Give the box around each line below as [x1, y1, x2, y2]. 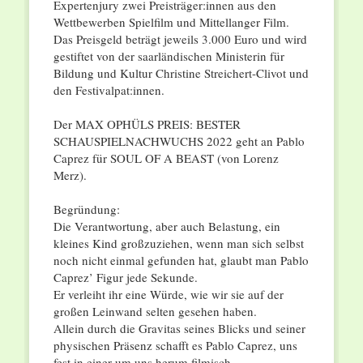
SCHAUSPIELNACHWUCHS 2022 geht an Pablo [53, 133, 305, 150]
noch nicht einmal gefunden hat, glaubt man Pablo [53, 252, 309, 269]
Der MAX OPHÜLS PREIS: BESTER [53, 116, 241, 133]
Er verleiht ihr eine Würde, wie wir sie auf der [53, 286, 284, 303]
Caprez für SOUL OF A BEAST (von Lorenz [53, 150, 279, 167]
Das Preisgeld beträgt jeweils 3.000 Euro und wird [53, 31, 307, 48]
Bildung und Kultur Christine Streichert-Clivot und [53, 65, 309, 82]
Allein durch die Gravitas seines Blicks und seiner [53, 320, 305, 337]
